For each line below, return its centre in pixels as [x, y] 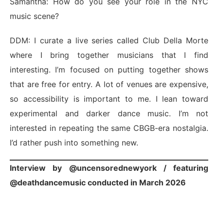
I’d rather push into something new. [74, 143]
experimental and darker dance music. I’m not [109, 114]
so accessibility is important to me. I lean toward [109, 99]
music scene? [34, 16]
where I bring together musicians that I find [109, 55]
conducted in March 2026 [137, 183]
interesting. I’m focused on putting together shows [109, 70]
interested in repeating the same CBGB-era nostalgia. [109, 128]
